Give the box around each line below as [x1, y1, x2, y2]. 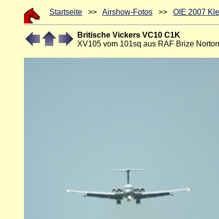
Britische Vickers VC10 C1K [77, 31, 180, 39]
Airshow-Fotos [102, 8, 153, 16]
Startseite [49, 8, 82, 16]
